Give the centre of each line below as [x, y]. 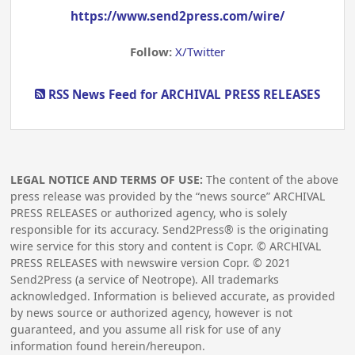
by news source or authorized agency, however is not [152, 312]
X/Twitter [200, 52]
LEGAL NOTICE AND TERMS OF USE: [107, 179]
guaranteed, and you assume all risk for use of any [146, 329]
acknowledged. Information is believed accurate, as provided [173, 296]
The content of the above [271, 179]
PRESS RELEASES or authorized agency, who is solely [149, 212]
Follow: [152, 52]
